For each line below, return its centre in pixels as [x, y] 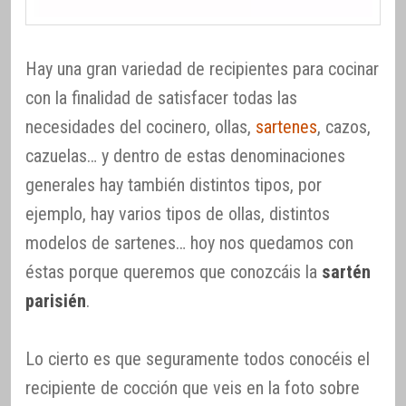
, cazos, [344, 127]
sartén [346, 272]
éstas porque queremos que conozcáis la [174, 272]
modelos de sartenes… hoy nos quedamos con [189, 243]
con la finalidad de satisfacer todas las [161, 98]
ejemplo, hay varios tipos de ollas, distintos [178, 214]
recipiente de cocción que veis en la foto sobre [193, 388]
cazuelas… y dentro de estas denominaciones [185, 156]
